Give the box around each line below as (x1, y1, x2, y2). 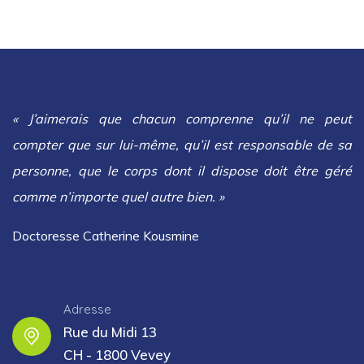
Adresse (63, 301, 111, 318)
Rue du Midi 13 (63, 323, 157, 341)
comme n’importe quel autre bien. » (12, 188, 224, 206)
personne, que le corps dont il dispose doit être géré (12, 162, 352, 180)
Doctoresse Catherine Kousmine (12, 227, 199, 245)
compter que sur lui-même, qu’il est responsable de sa (12, 136, 352, 154)
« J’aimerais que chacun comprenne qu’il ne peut (12, 110, 352, 128)
